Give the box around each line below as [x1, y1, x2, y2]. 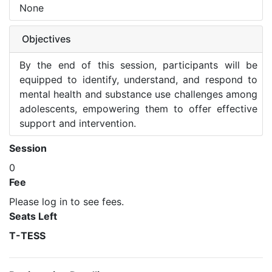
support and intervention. [19, 117, 136, 129]
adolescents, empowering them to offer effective [19, 103, 257, 115]
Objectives [22, 33, 71, 45]
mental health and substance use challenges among [19, 88, 257, 100]
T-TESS [9, 229, 46, 242]
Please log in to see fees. [9, 195, 124, 208]
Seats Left [9, 210, 57, 222]
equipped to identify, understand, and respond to [19, 73, 257, 86]
